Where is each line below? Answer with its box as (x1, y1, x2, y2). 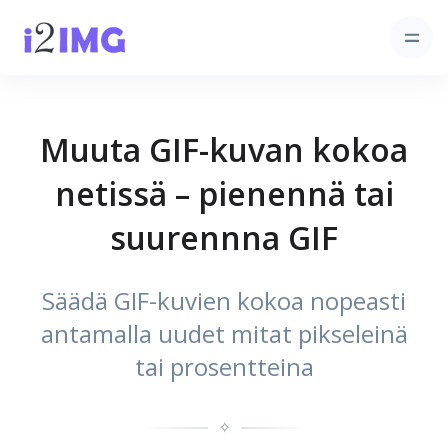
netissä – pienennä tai (54, 172, 394, 215)
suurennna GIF (110, 216, 338, 259)
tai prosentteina (134, 350, 314, 383)
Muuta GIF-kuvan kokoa (40, 128, 408, 171)
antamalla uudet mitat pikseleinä (40, 317, 408, 350)
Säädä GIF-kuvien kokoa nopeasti (42, 284, 406, 317)
